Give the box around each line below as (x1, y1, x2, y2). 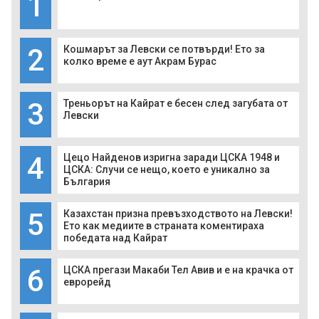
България (63, 176, 110, 188)
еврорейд (63, 276, 111, 288)
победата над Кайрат (63, 232, 167, 244)
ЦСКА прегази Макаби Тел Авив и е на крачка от (63, 264, 293, 276)
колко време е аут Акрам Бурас (63, 56, 216, 68)
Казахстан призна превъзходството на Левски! (63, 208, 293, 220)
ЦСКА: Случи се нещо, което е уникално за (63, 164, 270, 176)
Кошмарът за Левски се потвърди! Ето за (63, 43, 265, 56)
